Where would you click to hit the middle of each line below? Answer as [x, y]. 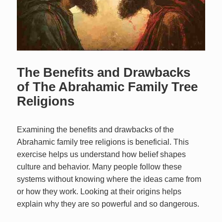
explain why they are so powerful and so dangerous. [108, 204]
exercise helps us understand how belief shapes [102, 155]
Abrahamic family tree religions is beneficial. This [103, 142]
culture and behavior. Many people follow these [100, 167]
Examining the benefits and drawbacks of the [96, 130]
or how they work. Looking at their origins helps [99, 192]
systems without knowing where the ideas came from [109, 179]
